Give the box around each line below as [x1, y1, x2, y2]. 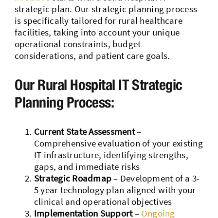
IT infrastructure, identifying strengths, [34, 148, 188, 161]
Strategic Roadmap [34, 172, 112, 184]
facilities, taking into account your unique [14, 26, 180, 38]
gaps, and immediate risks [34, 160, 140, 172]
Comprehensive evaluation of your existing [34, 137, 203, 149]
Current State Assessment [34, 125, 135, 137]
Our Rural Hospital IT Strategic [14, 75, 183, 93]
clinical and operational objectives [34, 195, 172, 207]
